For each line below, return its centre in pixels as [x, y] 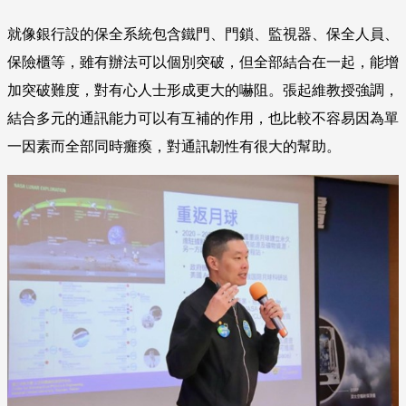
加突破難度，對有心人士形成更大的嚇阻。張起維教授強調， [203, 91]
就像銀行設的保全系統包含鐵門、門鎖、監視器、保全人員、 [203, 34]
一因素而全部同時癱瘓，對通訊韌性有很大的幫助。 [174, 147]
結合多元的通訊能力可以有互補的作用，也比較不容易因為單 [203, 119]
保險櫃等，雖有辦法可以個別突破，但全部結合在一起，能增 [203, 63]
